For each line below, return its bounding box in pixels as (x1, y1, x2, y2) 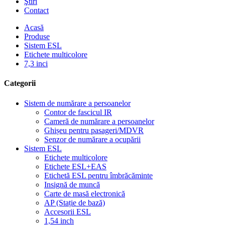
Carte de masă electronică (44, 189, 125, 198)
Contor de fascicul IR (44, 107, 112, 117)
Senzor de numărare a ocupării (44, 135, 141, 144)
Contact (24, 6, 49, 15)
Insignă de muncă (44, 180, 100, 189)
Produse (24, 32, 50, 41)
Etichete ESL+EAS (44, 162, 106, 171)
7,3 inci (24, 59, 48, 68)
